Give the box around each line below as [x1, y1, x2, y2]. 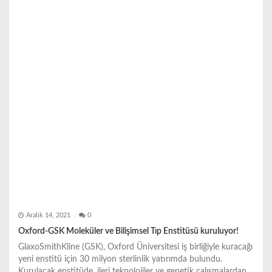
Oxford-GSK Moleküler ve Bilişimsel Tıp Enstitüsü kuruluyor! [18, 226, 239, 236]
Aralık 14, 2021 [25, 212, 70, 219]
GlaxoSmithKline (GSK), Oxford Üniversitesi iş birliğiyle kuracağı [18, 242, 253, 251]
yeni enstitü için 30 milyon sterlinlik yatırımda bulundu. [18, 254, 222, 263]
